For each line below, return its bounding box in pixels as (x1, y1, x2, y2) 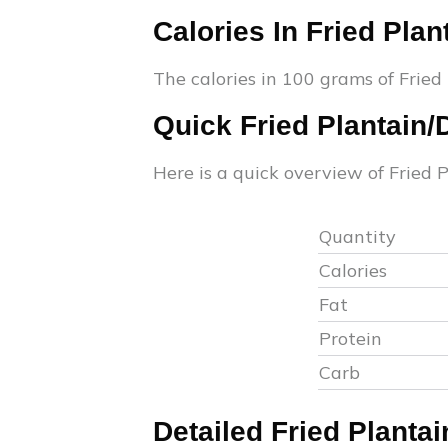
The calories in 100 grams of (153, 67, 399, 90)
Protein (318, 327, 382, 350)
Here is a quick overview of (153, 161, 389, 184)
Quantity (318, 225, 396, 248)
